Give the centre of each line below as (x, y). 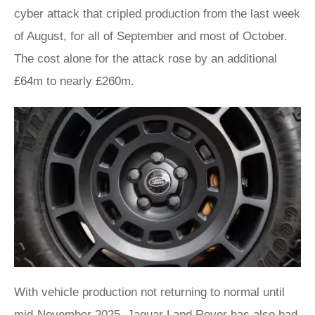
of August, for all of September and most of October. (151, 36)
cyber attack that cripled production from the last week (157, 13)
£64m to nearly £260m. (74, 81)
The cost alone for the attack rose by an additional (146, 58)
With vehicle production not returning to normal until (149, 292)
